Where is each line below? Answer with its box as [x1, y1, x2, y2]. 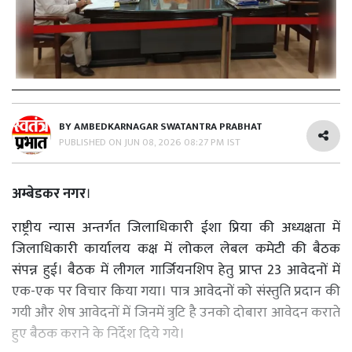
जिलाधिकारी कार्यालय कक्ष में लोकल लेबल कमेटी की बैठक [12, 236, 340, 261]
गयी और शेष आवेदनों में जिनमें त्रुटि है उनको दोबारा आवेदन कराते [12, 300, 340, 324]
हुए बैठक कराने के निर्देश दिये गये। [12, 321, 185, 346]
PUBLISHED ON [59, 133, 124, 151]
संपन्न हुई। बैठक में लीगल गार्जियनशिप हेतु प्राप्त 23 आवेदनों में [12, 258, 340, 282]
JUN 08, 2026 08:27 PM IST [124, 133, 240, 151]
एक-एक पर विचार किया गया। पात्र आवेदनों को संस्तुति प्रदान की [12, 279, 340, 303]
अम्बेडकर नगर [12, 181, 86, 206]
